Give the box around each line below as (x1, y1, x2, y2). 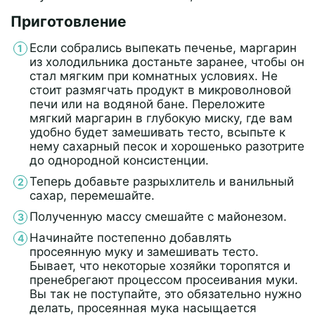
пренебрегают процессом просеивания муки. (30, 272, 298, 287)
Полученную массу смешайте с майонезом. (30, 209, 287, 224)
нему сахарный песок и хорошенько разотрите (30, 139, 304, 153)
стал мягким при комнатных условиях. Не (30, 68, 278, 83)
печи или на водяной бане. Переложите (30, 96, 265, 111)
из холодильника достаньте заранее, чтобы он (30, 54, 304, 69)
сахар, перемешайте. (30, 188, 155, 202)
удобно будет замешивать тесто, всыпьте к (30, 124, 285, 139)
